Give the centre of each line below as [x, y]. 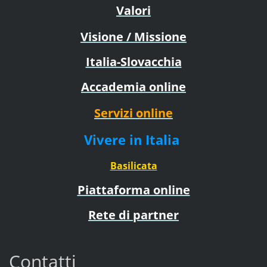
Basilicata [133, 165]
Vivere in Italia [133, 139]
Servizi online [133, 113]
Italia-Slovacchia [133, 61]
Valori [133, 10]
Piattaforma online [133, 190]
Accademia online [133, 86]
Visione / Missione [133, 36]
